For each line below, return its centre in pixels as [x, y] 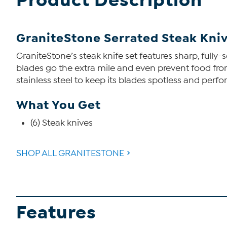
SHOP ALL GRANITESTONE [70, 153]
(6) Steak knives [62, 123]
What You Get [59, 105]
